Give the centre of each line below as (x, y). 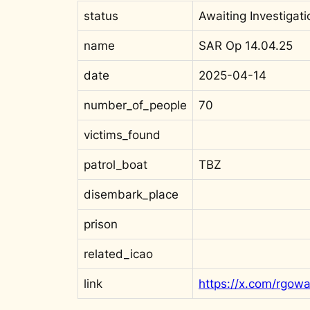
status (101, 16)
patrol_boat (116, 164)
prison (101, 224)
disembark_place (131, 194)
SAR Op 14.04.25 (246, 45)
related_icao (118, 254)
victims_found (122, 135)
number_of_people (135, 105)
